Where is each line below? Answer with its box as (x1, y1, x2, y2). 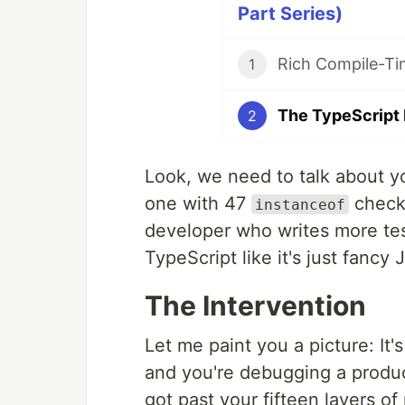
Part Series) (237, 2, 343, 24)
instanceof (255, 195, 345, 213)
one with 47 (145, 192, 251, 214)
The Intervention (145, 288, 366, 322)
